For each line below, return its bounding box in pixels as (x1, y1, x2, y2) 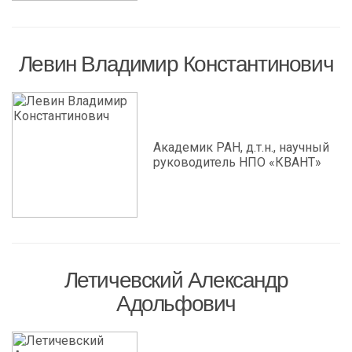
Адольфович (116, 291, 236, 316)
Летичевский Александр (64, 268, 288, 292)
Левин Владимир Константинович (18, 52, 334, 76)
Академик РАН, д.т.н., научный (153, 140, 329, 155)
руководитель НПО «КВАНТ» (153, 155, 321, 170)
